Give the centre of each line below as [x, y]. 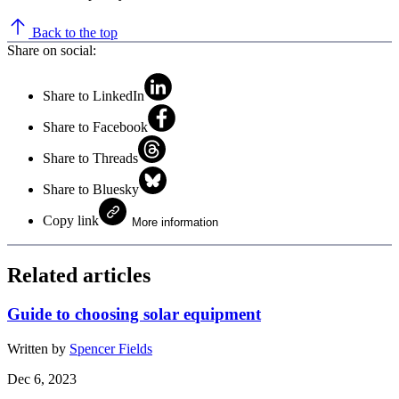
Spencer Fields [111, 349]
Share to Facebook [95, 126]
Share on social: [52, 50]
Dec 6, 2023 [42, 379]
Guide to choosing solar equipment [134, 314]
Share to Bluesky [91, 189]
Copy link [71, 220]
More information [175, 222]
